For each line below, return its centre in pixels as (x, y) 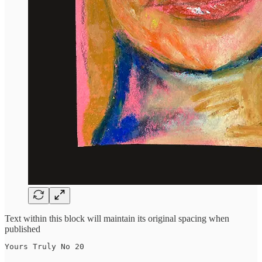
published (23, 229)
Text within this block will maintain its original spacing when (117, 218)
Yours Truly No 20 (44, 246)
